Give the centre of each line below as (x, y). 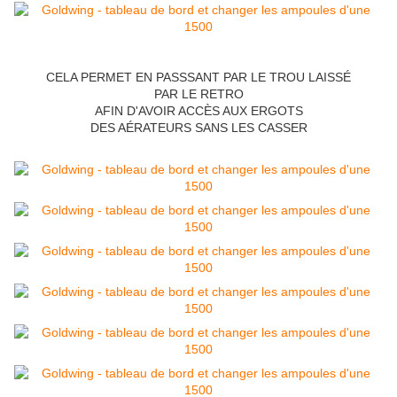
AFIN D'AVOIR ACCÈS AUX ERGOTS (198, 111)
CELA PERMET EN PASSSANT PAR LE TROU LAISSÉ (198, 78)
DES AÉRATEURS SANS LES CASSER (198, 128)
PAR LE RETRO (198, 94)
